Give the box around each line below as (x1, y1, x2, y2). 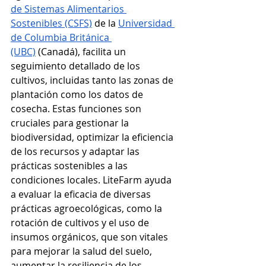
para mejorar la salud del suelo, (11, 245, 154, 258)
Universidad (118, 17, 175, 30)
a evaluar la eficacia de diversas (11, 188, 153, 201)
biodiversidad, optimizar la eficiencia (11, 131, 176, 144)
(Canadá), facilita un (36, 45, 128, 59)
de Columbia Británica (11, 31, 112, 45)
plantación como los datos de (11, 88, 145, 102)
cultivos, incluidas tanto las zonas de (11, 74, 176, 87)
